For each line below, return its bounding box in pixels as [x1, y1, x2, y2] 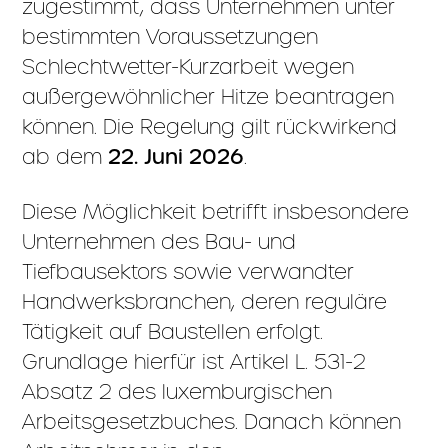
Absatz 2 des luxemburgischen [22, 379, 333, 404]
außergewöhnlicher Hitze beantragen [22, 84, 395, 109]
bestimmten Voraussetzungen [22, 24, 319, 49]
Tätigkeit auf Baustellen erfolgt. [22, 319, 324, 344]
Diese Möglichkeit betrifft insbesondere [22, 199, 410, 224]
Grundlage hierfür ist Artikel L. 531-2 [22, 349, 367, 374]
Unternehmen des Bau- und [22, 229, 297, 254]
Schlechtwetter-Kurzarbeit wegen [22, 54, 355, 79]
